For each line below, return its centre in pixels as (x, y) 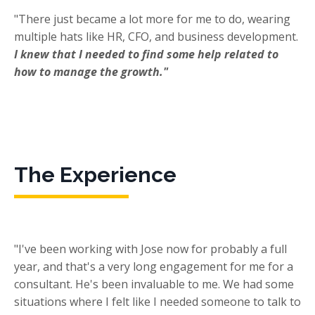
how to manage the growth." (91, 72)
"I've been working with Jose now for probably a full (150, 249)
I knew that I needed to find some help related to (146, 54)
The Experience (95, 175)
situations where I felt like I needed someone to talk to (157, 302)
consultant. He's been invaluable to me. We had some (154, 284)
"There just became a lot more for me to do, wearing (152, 19)
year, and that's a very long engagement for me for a (154, 267)
